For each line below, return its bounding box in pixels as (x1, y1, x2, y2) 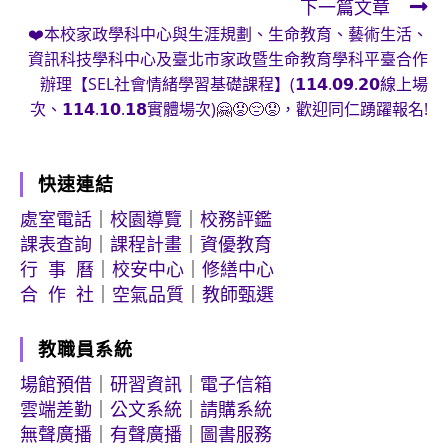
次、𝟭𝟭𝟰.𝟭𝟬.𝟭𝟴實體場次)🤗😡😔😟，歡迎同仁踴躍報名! (30, 98, 428, 120)
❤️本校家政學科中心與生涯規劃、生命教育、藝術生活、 (28, 23, 428, 45)
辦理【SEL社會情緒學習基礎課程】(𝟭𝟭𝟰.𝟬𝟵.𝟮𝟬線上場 (40, 73, 428, 95)
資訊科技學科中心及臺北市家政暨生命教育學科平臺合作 (28, 48, 428, 70)
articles (19, 6, 97, 36)
